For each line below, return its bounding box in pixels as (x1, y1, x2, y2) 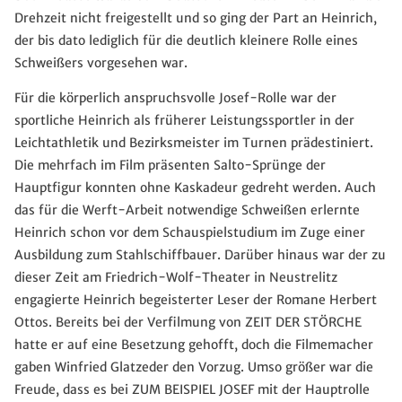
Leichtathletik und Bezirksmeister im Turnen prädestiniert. (14, 134, 373, 151)
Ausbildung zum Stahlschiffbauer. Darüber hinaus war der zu (14, 246, 386, 263)
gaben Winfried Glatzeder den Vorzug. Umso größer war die (14, 358, 373, 375)
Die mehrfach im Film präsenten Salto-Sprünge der (14, 156, 326, 173)
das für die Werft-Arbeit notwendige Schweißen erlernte (14, 201, 360, 218)
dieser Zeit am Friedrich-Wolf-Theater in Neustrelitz (14, 268, 337, 285)
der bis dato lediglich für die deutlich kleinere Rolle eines (14, 31, 358, 48)
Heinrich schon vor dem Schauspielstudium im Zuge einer (14, 223, 365, 240)
